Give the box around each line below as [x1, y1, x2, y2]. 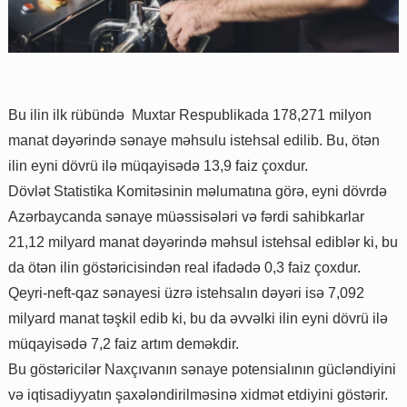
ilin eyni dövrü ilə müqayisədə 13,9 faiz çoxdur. [8, 157, 308, 174]
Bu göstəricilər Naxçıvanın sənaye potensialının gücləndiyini [8, 361, 396, 377]
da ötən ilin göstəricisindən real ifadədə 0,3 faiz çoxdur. [8, 259, 361, 275]
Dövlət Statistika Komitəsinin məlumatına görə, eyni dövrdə [8, 183, 387, 199]
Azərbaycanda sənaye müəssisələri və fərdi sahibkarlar [8, 208, 364, 224]
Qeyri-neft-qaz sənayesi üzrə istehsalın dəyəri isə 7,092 [8, 284, 364, 301]
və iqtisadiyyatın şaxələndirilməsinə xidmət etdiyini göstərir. [8, 386, 388, 402]
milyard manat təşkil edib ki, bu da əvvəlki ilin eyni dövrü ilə [8, 310, 388, 326]
